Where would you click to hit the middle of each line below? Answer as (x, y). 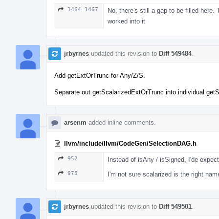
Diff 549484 (175, 53)
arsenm (75, 122)
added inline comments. (121, 122)
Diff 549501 (175, 206)
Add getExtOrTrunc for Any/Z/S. (100, 75)
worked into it (126, 21)
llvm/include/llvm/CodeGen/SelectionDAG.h (130, 143)
